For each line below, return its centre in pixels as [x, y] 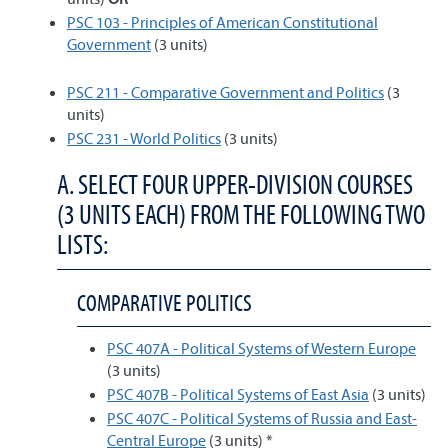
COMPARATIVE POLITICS [164, 302]
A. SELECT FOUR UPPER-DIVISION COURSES [235, 184]
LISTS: [82, 244]
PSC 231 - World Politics [144, 138]
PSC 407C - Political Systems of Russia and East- [262, 418]
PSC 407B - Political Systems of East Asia [238, 394]
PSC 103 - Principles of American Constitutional [222, 22]
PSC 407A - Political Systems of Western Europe [261, 348]
